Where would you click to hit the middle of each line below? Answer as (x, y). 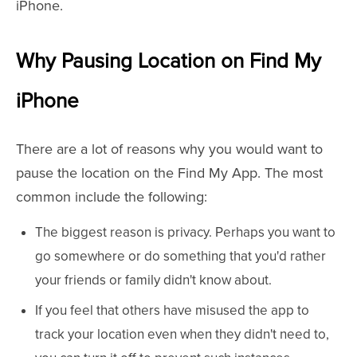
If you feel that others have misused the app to (172, 310)
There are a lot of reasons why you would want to (169, 149)
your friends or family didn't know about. (153, 280)
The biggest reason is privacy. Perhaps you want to (185, 232)
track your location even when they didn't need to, (182, 334)
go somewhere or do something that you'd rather (180, 256)
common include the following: (112, 197)
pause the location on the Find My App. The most (169, 173)
